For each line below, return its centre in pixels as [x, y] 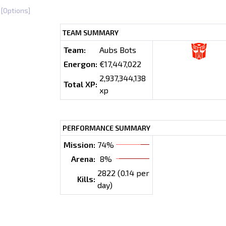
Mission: [79, 145]
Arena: [83, 159]
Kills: [86, 179]
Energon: [80, 64]
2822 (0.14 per [123, 173]
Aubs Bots [118, 50]
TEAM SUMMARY [91, 33]
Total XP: [80, 84]
